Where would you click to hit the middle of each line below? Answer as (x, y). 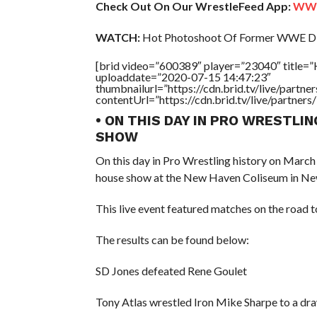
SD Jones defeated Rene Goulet (171, 270)
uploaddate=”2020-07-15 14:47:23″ (183, 76)
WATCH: (117, 37)
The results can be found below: (172, 239)
